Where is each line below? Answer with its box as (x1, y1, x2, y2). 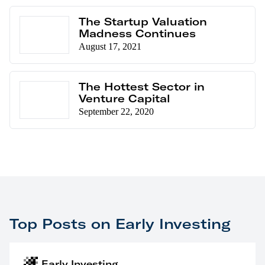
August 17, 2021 (78, 41, 141, 51)
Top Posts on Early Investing (9, 215, 231, 232)
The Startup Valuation (78, 15, 207, 28)
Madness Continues (78, 27, 196, 40)
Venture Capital (78, 92, 170, 105)
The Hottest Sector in (78, 80, 205, 93)
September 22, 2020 (78, 106, 154, 117)
